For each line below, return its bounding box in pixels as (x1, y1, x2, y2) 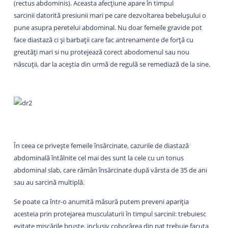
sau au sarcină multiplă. (13, 177, 84, 187)
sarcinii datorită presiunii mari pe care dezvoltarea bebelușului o (13, 10, 206, 20)
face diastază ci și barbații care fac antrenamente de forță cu (13, 35, 193, 44)
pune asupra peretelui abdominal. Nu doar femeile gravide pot (13, 22, 202, 32)
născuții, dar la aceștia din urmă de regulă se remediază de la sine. (13, 59, 210, 69)
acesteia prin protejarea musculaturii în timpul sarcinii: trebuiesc (13, 209, 206, 218)
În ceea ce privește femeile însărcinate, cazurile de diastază (13, 140, 189, 150)
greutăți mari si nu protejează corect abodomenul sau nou (13, 47, 189, 56)
